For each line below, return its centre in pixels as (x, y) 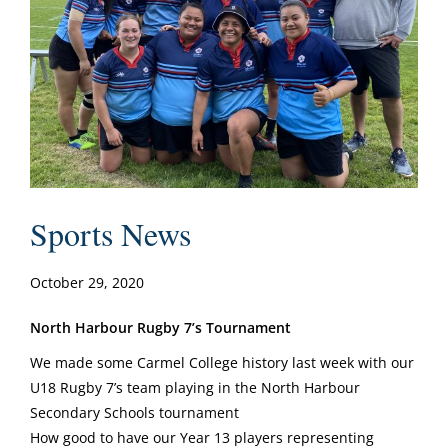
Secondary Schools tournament (134, 412)
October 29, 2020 (87, 282)
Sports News (110, 233)
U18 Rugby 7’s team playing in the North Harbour (195, 387)
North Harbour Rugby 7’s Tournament (162, 327)
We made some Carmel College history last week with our (222, 362)
